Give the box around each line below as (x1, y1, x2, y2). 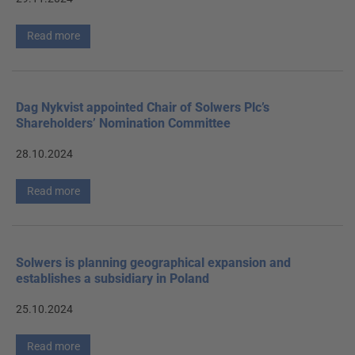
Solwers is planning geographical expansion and (16, 254, 291, 270)
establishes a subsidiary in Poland (16, 270, 209, 286)
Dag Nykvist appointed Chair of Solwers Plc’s (16, 99, 269, 115)
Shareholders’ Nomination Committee (16, 115, 231, 131)
